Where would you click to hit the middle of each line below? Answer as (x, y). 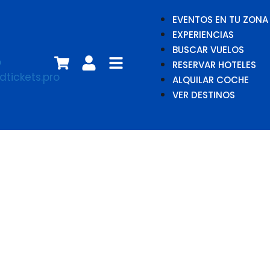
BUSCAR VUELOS (208, 50)
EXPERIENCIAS (203, 35)
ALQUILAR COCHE (211, 80)
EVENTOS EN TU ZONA (220, 20)
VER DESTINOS (204, 95)
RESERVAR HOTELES (214, 65)
